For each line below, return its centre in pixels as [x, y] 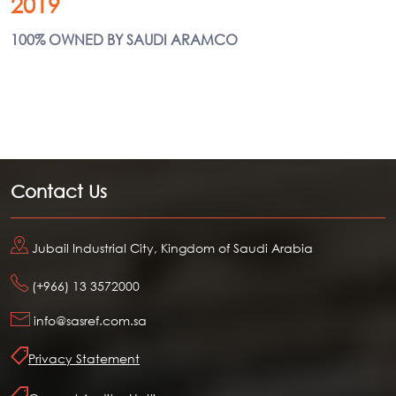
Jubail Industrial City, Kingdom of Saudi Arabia [171, 247]
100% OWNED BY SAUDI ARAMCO [124, 39]
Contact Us [59, 191]
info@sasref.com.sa [90, 320]
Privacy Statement [84, 358]
